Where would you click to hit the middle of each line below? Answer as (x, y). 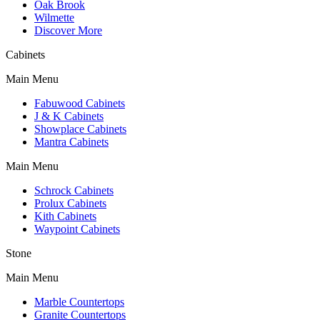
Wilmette (54, 17)
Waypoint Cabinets (77, 229)
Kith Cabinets (65, 216)
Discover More (68, 30)
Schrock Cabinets (74, 190)
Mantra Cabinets (71, 141)
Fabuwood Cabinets (80, 103)
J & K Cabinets (69, 116)
